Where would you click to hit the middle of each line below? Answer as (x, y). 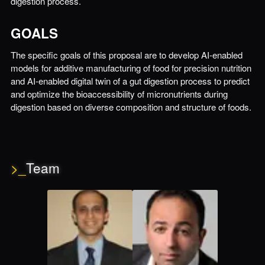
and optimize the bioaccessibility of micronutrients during (119, 94)
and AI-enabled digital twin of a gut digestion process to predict (130, 81)
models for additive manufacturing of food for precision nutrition (131, 68)
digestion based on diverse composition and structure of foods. (131, 107)
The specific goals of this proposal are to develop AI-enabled (126, 55)
